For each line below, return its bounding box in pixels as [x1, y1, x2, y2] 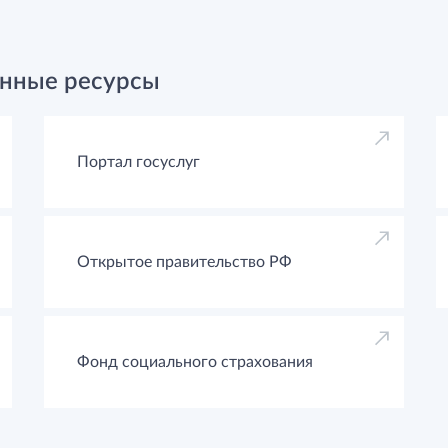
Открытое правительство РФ [76, 254, 292, 270]
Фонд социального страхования [76, 354, 313, 370]
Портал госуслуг [76, 154, 200, 170]
